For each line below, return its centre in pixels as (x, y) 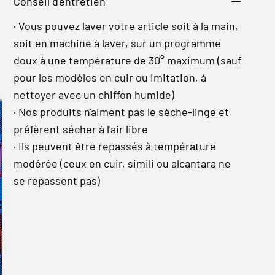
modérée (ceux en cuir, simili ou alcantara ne (122, 163)
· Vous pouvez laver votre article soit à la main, (126, 26)
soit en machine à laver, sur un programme (117, 43)
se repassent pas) (56, 180)
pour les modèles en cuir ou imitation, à (110, 77)
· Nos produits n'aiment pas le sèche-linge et (121, 112)
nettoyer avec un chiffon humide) (94, 95)
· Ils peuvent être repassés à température (114, 146)
